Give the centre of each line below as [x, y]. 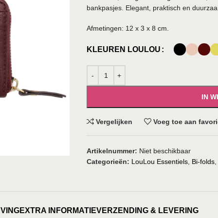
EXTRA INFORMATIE [58, 210]
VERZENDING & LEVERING [147, 210]
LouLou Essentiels [159, 162]
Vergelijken [114, 122]
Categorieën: [108, 162]
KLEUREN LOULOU [123, 49]
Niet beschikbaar [165, 151]
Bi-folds [203, 162]
